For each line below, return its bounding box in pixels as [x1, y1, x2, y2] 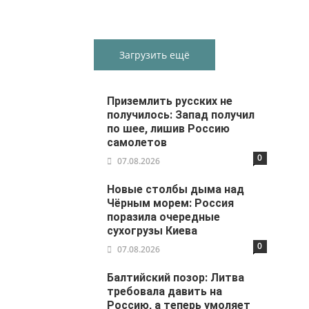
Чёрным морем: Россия [107, 197, 235, 210]
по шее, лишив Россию [107, 122, 230, 136]
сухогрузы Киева [107, 224, 198, 238]
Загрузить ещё [119, 48, 190, 62]
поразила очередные [107, 210, 221, 224]
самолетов [107, 136, 168, 150]
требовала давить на [107, 285, 223, 299]
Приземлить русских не [107, 94, 233, 108]
